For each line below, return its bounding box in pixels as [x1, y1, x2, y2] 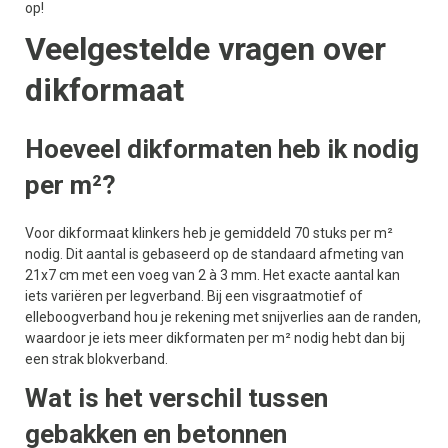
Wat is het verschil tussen [25, 383, 328, 413]
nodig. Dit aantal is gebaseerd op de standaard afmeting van [25, 246, 404, 262]
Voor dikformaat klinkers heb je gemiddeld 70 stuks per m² [25, 225, 393, 241]
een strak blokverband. [25, 351, 168, 367]
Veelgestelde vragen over [25, 30, 386, 68]
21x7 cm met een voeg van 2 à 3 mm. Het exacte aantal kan [25, 267, 400, 283]
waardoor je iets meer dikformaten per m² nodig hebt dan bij [25, 330, 405, 346]
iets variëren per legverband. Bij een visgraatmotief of [25, 288, 363, 304]
